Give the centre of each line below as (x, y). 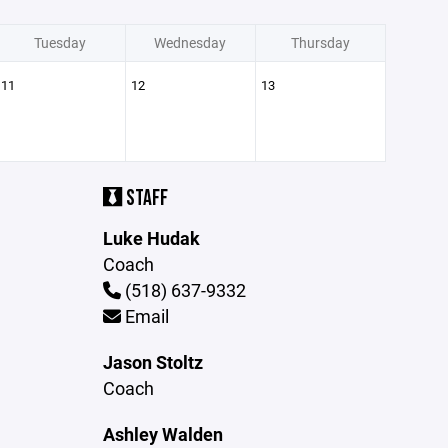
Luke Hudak (152, 238)
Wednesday (190, 42)
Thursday (320, 42)
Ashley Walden (163, 434)
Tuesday (60, 42)
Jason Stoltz (153, 362)
